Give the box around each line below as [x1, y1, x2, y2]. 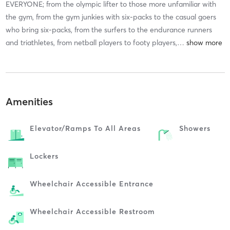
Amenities [5, 95, 53, 108]
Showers [179, 124, 210, 133]
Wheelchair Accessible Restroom [29, 207, 155, 217]
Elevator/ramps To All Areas [29, 124, 141, 133]
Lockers [29, 151, 59, 161]
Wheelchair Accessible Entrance [29, 179, 154, 189]
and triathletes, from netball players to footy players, [5, 37, 177, 47]
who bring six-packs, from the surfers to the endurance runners [5, 25, 212, 34]
